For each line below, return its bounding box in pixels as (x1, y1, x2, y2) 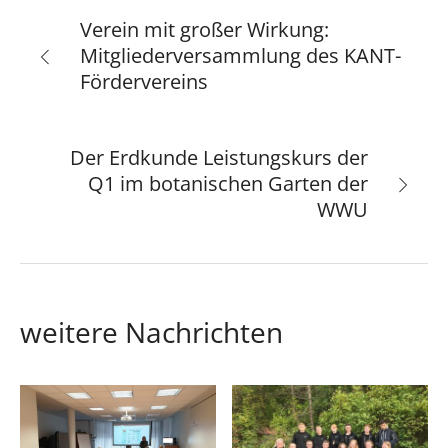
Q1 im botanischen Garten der (88, 170, 368, 198)
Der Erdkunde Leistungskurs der (70, 144, 368, 172)
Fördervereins (80, 68, 208, 96)
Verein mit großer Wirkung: (80, 16, 329, 44)
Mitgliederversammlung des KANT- (80, 42, 401, 70)
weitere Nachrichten (20, 313, 283, 352)
